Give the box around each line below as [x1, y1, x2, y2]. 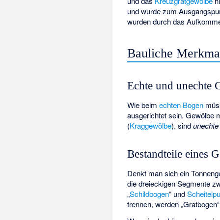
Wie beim [127, 99, 160, 110]
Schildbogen [130, 188, 169, 199]
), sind [171, 120, 193, 131]
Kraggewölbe [130, 120, 172, 131]
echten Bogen [159, 99, 204, 110]
